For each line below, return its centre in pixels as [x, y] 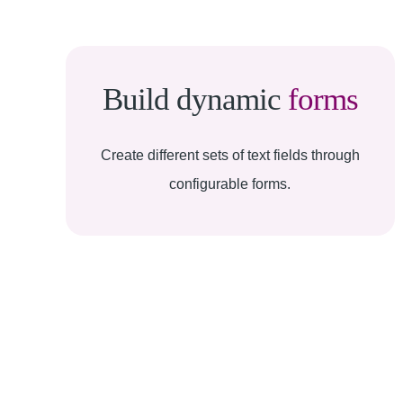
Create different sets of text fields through [230, 155]
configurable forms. [230, 184]
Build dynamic [195, 99]
